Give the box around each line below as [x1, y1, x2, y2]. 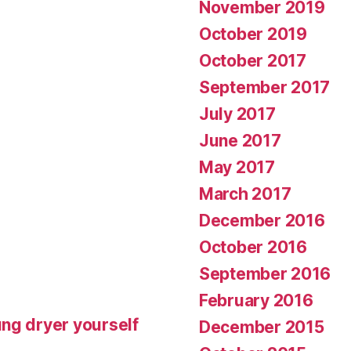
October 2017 [199, 50, 306, 71]
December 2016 [199, 210, 325, 230]
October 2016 [199, 237, 307, 257]
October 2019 [199, 24, 307, 44]
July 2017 [199, 103, 276, 124]
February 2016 [199, 290, 313, 310]
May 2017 [199, 157, 275, 177]
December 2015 [199, 317, 324, 337]
